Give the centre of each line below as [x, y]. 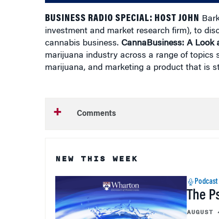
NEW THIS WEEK [96, 159]
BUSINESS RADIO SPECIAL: [99, 19]
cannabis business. [83, 44]
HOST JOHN [177, 19]
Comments [96, 114]
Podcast [206, 182]
